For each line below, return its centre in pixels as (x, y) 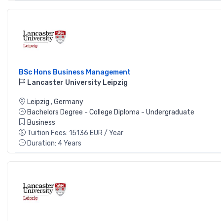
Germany (69, 102)
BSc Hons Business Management (75, 73)
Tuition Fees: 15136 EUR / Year (75, 133)
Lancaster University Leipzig (77, 83)
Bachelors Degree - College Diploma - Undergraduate (111, 112)
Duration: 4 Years (54, 144)
